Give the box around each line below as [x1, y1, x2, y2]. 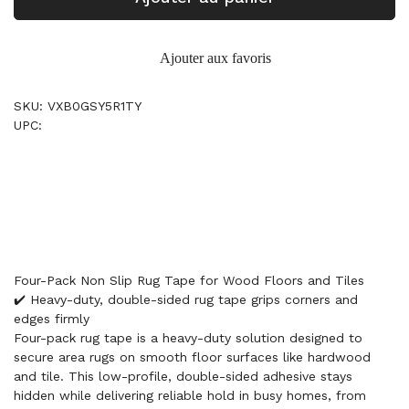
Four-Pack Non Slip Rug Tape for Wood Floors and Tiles [14, 273, 364, 288]
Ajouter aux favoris [160, 50, 271, 66]
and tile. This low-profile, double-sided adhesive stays [14, 369, 352, 383]
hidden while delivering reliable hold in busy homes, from [14, 388, 366, 403]
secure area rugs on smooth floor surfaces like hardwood [14, 350, 371, 364]
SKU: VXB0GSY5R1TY [14, 99, 142, 113]
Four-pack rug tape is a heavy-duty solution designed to [14, 330, 362, 345]
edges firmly [14, 311, 89, 326]
